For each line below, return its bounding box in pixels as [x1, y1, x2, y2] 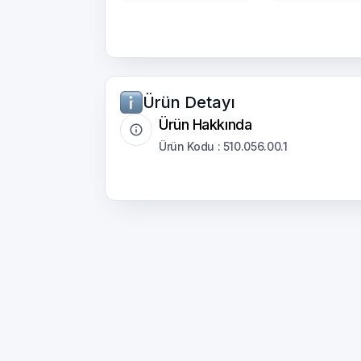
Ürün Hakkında [159, 116, 252, 133]
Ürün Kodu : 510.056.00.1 [159, 139, 288, 153]
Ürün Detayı [143, 93, 235, 112]
